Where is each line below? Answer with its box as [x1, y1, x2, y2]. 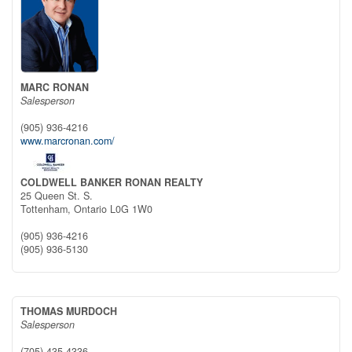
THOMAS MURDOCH [20, 303, 117, 318]
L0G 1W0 [110, 201, 152, 216]
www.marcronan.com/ [20, 133, 115, 148]
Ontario [74, 201, 107, 216]
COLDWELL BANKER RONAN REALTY [20, 174, 203, 189]
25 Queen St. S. [20, 188, 93, 203]
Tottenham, [20, 201, 74, 216]
